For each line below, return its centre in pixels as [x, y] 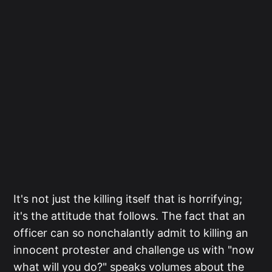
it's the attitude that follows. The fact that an [130, 216]
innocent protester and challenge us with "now [134, 250]
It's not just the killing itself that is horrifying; [128, 199]
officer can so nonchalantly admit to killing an [131, 233]
